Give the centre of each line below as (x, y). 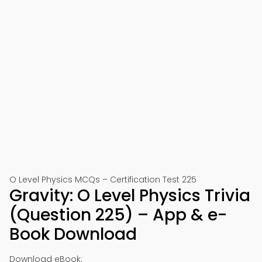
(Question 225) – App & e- (118, 215)
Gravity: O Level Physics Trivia (130, 196)
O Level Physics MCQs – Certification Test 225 (103, 180)
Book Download (73, 234)
